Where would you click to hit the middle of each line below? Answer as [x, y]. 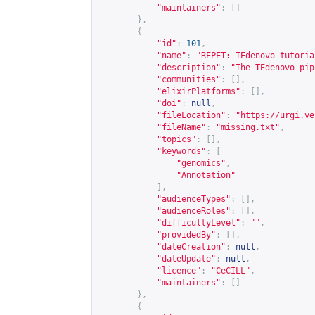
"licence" [179, 271]
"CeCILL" [231, 271]
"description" [189, 67]
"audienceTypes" [194, 199]
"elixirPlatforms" [199, 91]
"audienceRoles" [194, 211]
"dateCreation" [191, 247]
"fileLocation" [191, 115]
